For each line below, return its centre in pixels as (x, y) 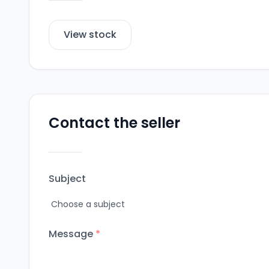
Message (71, 234)
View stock (90, 35)
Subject (67, 179)
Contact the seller (114, 123)
